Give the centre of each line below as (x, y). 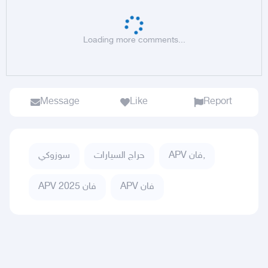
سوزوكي (54, 156)
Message (60, 102)
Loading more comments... (134, 41)
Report (218, 102)
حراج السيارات (119, 156)
